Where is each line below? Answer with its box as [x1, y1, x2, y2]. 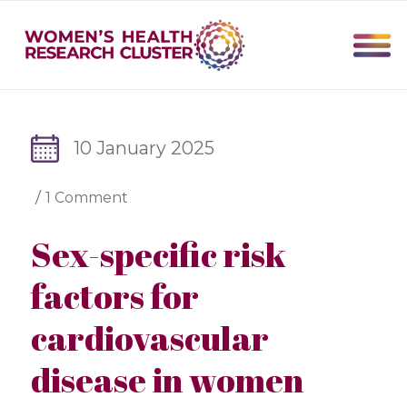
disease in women [30, 357, 303, 403]
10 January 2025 [74, 137, 215, 160]
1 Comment [45, 189, 128, 207]
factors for [30, 273, 199, 320]
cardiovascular [30, 315, 269, 362]
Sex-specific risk [30, 232, 286, 278]
